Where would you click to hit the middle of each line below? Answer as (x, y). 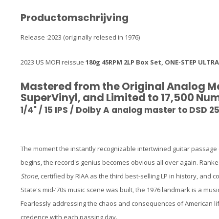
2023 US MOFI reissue (53, 62)
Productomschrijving (75, 18)
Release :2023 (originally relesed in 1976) (80, 37)
